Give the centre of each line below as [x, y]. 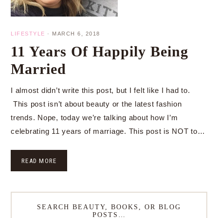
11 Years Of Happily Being [100, 51]
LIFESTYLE [28, 34]
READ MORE [39, 161]
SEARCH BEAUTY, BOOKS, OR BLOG [109, 207]
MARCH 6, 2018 [76, 34]
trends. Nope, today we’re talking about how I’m [94, 118]
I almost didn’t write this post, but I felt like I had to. [100, 90]
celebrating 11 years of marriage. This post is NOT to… [108, 131]
